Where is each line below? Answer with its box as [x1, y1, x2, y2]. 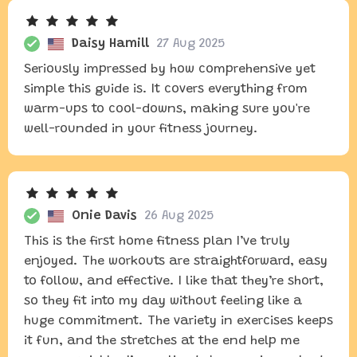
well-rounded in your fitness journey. [24, 123, 258, 135]
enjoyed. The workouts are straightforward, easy [24, 255, 328, 268]
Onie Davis [72, 210, 137, 222]
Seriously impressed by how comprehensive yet [24, 63, 316, 76]
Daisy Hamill [72, 37, 149, 50]
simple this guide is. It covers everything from [24, 83, 308, 96]
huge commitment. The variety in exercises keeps [24, 315, 333, 328]
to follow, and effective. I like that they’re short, [24, 275, 324, 288]
